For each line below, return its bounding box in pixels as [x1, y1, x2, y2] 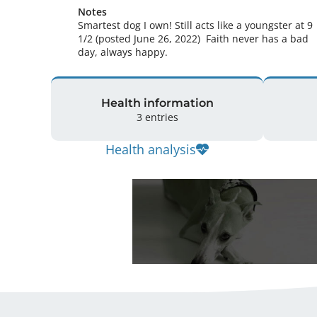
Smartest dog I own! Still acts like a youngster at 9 [78, 18, 313, 32]
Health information [100, 96, 214, 110]
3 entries [136, 110, 178, 124]
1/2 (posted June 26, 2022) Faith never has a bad [78, 32, 309, 45]
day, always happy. [78, 45, 171, 59]
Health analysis [105, 141, 196, 158]
